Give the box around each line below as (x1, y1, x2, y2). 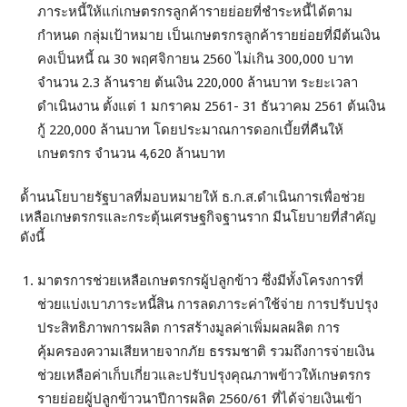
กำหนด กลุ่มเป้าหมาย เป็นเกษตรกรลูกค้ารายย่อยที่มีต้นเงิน (37, 27, 381, 45)
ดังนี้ (20, 229, 45, 246)
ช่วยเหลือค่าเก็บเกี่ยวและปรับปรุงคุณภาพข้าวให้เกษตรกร (37, 367, 372, 384)
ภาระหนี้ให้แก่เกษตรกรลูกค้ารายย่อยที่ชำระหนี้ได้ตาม (37, 4, 353, 21)
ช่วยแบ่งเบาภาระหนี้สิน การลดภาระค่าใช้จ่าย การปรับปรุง (37, 296, 379, 313)
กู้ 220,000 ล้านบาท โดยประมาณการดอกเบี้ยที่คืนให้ (37, 122, 344, 139)
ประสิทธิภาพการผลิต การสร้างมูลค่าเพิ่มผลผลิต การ (37, 320, 341, 337)
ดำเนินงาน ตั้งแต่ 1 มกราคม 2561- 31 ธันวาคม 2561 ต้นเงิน (37, 98, 386, 115)
